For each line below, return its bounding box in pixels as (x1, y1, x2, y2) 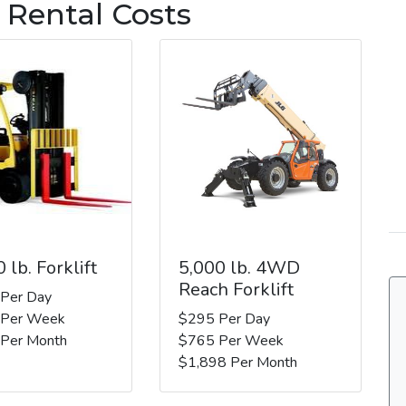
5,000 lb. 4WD (178, 255, 300, 280)
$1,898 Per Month (178, 352, 297, 372)
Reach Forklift (178, 276, 294, 302)
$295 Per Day (178, 308, 270, 329)
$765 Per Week (178, 330, 284, 351)
